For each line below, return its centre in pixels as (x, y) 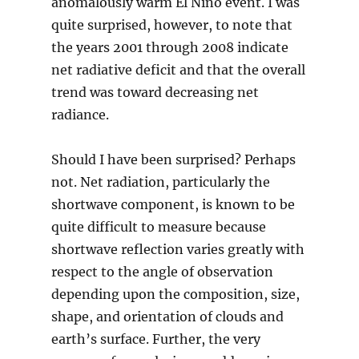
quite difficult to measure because (158, 227)
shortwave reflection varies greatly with (177, 250)
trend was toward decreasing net (155, 93)
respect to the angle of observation (163, 272)
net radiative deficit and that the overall (178, 70)
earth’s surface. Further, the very (155, 339)
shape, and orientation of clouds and (167, 317)
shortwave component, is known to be (173, 205)
